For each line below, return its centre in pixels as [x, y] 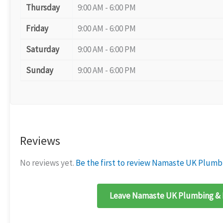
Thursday [43, 7]
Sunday [40, 70]
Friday [37, 28]
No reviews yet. [48, 163]
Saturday [43, 49]
